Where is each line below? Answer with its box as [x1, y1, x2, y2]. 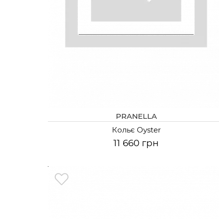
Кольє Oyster [111, 125, 161, 134]
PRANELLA [115, 111, 157, 121]
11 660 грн [113, 137, 159, 149]
